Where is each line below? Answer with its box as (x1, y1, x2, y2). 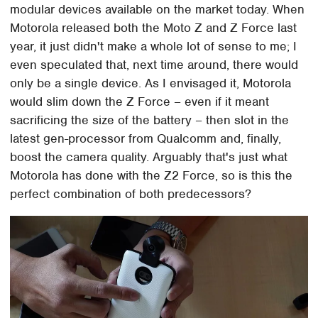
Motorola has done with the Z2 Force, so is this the (10, 168, 293, 184)
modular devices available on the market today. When (10, 1, 305, 18)
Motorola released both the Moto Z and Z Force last (10, 20, 297, 36)
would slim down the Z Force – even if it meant (10, 94, 270, 110)
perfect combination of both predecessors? (10, 186, 252, 202)
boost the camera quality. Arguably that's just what (10, 149, 288, 165)
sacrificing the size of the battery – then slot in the (10, 112, 290, 128)
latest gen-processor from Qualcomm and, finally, (10, 131, 282, 147)
